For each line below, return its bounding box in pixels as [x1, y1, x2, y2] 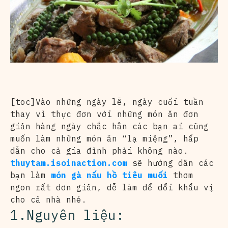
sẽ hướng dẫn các [132, 157, 214, 168]
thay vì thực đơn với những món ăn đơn [10, 108, 198, 119]
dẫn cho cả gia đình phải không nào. [10, 145, 188, 156]
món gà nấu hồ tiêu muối [51, 169, 168, 180]
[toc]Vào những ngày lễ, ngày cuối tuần [10, 96, 204, 107]
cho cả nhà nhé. [10, 194, 87, 205]
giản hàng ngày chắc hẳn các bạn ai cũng [10, 121, 209, 131]
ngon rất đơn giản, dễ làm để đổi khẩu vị [10, 182, 214, 192]
